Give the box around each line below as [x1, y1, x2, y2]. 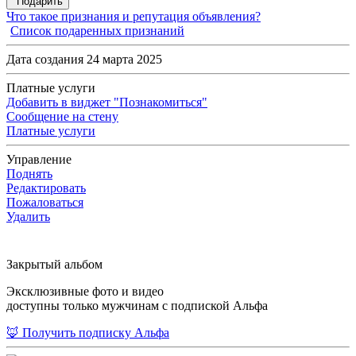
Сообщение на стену [6, 110, 118, 124]
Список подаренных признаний [10, 24, 184, 38]
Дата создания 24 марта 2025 [6, 52, 162, 67]
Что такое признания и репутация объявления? [6, 10, 261, 24]
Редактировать [6, 181, 86, 195]
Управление [6, 153, 72, 167]
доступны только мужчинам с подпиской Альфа [6, 299, 268, 313]
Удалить [6, 210, 50, 224]
